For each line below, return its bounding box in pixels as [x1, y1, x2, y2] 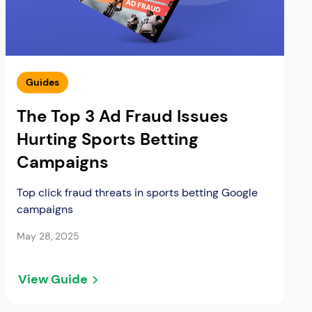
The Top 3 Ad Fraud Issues [17, 105, 228, 127]
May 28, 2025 [17, 230, 79, 243]
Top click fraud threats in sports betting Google [17, 185, 258, 201]
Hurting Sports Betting [17, 128, 198, 150]
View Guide [18, 271, 88, 288]
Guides [26, 76, 59, 89]
